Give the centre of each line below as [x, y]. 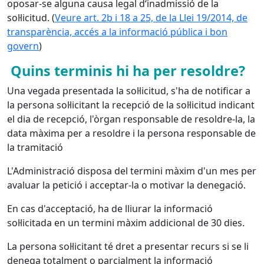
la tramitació [35, 147]
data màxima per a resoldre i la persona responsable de [131, 133]
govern [23, 46]
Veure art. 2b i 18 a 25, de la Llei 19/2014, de [151, 18]
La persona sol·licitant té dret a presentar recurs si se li [128, 246]
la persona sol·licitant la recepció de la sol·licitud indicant [131, 105]
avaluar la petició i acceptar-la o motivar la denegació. [126, 185]
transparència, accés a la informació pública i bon [117, 32]
